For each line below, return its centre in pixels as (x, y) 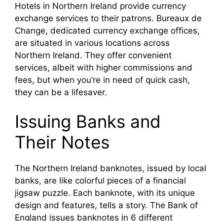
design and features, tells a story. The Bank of (106, 205)
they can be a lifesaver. (61, 92)
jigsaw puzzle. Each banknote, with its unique (105, 193)
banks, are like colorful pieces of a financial (100, 181)
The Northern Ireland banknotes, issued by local (110, 168)
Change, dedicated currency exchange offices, (107, 30)
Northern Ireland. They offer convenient (93, 55)
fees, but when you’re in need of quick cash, (102, 80)
